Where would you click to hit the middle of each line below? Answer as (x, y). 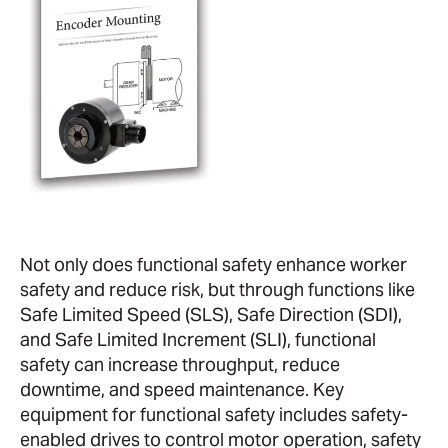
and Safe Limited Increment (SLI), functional (198, 339)
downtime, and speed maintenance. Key (182, 389)
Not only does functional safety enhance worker (213, 264)
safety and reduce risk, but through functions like (217, 289)
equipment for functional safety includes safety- (214, 414)
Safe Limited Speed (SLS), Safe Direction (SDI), (211, 314)
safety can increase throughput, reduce (180, 364)
